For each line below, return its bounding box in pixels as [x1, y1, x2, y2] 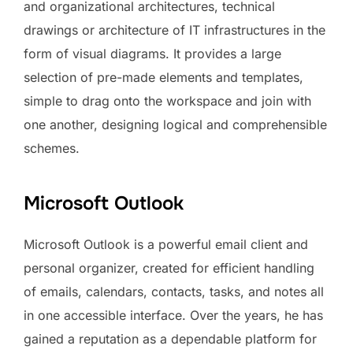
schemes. [24, 139, 80, 156]
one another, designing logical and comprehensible [24, 116, 327, 132]
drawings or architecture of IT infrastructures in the [24, 21, 325, 38]
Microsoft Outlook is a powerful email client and [24, 236, 308, 252]
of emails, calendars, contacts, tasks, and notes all [24, 283, 324, 299]
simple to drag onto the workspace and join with [24, 92, 311, 109]
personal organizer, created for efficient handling [24, 259, 314, 276]
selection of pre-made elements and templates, [24, 69, 303, 85]
